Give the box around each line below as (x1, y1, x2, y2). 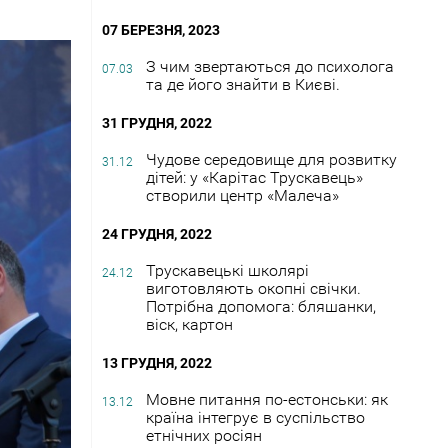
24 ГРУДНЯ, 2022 (102, 225, 212, 242)
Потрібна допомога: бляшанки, (146, 296, 376, 316)
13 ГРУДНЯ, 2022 (102, 354, 212, 371)
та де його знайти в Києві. (146, 74, 340, 94)
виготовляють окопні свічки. (146, 278, 361, 298)
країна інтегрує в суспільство (146, 407, 365, 427)
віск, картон (146, 314, 233, 334)
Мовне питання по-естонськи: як (146, 389, 388, 409)
